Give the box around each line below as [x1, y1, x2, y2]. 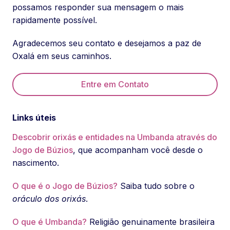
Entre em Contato [81, 79, 149, 90]
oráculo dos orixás [12, 194, 86, 204]
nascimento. [12, 158, 59, 168]
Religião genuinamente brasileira [87, 217, 215, 227]
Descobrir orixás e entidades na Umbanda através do [12, 132, 217, 143]
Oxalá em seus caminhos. [12, 51, 111, 62]
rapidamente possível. [12, 15, 97, 26]
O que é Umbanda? [12, 217, 87, 227]
